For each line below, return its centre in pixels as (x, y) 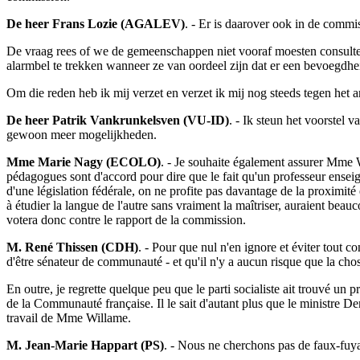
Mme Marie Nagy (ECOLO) (84, 162)
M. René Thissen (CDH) (72, 247)
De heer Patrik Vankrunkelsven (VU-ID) (118, 121)
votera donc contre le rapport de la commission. (126, 220)
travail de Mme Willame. (69, 318)
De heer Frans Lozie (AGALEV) (96, 24)
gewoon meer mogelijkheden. (82, 135)
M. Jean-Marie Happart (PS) (85, 346)
